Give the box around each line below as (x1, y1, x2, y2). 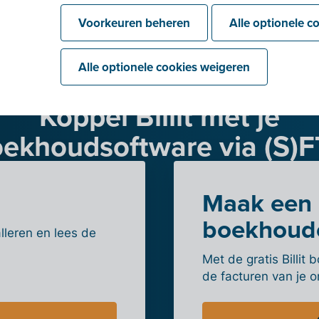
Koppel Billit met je (39, 95, 280, 137)
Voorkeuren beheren (78, 14, 191, 31)
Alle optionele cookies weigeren (78, 58, 251, 75)
